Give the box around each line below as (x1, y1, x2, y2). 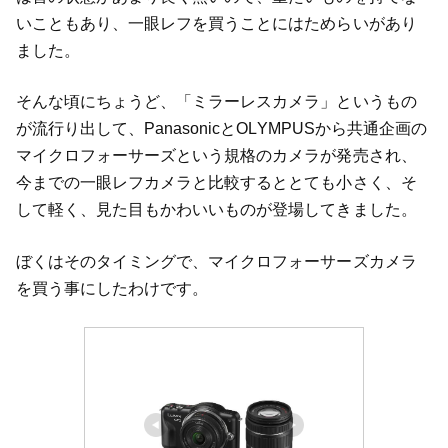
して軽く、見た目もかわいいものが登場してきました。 (15, 201, 417, 219)
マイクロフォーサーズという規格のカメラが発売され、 (15, 147, 417, 165)
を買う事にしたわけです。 (15, 280, 209, 298)
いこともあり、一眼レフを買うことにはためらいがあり (15, 14, 417, 32)
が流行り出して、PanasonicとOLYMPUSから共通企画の (15, 120, 428, 138)
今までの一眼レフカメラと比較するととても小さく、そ (15, 174, 417, 192)
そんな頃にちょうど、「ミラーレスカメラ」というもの (15, 93, 417, 111)
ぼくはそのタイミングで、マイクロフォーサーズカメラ (15, 253, 417, 271)
